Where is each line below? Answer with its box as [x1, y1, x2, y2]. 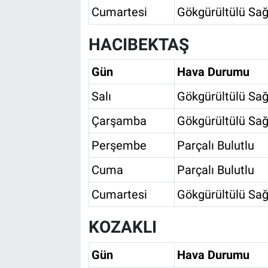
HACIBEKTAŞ [88, 34, 189, 54]
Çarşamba [91, 114, 147, 129]
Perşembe [91, 138, 147, 153]
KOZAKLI [88, 217, 157, 237]
